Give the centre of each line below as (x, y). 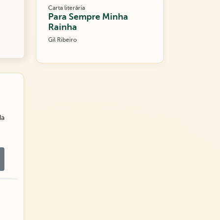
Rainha (63, 27)
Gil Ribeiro (62, 40)
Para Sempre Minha (88, 17)
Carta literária (67, 8)
